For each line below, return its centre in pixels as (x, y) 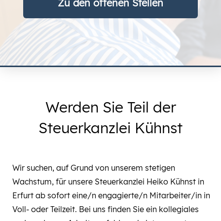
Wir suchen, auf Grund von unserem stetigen (94, 168)
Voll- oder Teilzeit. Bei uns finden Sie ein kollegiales (106, 209)
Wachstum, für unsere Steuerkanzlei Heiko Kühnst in (108, 182)
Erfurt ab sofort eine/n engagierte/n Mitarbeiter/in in (111, 196)
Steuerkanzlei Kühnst (110, 128)
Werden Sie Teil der (110, 107)
